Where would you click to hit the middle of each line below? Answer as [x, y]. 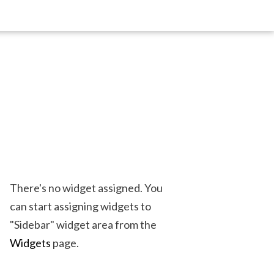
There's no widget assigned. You [86, 188]
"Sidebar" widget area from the [83, 224]
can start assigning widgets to [80, 206]
